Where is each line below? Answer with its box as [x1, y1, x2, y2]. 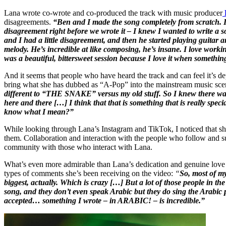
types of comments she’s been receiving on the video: [4, 168, 175, 178]
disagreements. [4, 17, 53, 26]
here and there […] [4, 98, 69, 107]
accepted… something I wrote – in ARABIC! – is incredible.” [4, 196, 207, 205]
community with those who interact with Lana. [4, 142, 152, 151]
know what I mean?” [4, 107, 74, 116]
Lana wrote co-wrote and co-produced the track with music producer [4, 8, 222, 17]
